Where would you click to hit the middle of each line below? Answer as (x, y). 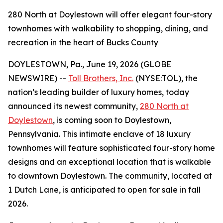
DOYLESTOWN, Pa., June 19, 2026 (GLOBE (90, 64)
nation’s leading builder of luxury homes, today (99, 92)
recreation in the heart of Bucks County (83, 42)
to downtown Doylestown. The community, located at (110, 176)
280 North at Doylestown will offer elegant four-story (110, 14)
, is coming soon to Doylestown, (112, 120)
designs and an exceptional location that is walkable (110, 162)
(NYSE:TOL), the (166, 78)
